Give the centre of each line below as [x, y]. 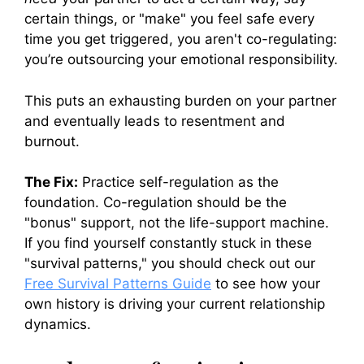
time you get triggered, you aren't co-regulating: [181, 39]
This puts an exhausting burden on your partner [180, 100]
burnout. [52, 141]
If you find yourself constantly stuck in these [168, 243]
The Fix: [51, 182]
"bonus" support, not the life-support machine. [177, 223]
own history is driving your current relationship [175, 304]
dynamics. [58, 325]
